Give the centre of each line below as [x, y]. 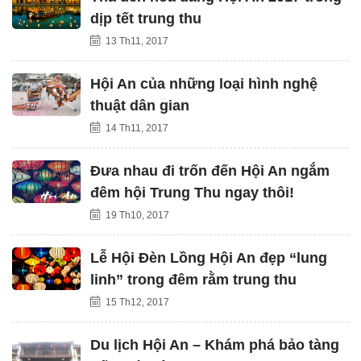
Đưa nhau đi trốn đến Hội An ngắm [210, 170]
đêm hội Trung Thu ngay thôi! [192, 192]
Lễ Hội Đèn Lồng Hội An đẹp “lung [209, 257]
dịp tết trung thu [146, 18]
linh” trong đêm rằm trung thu [193, 279]
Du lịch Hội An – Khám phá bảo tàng [215, 344]
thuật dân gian [140, 105]
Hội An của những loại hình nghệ [204, 83]
